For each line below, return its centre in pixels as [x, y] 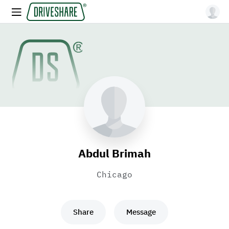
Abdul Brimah [114, 153]
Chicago [114, 174]
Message [141, 212]
